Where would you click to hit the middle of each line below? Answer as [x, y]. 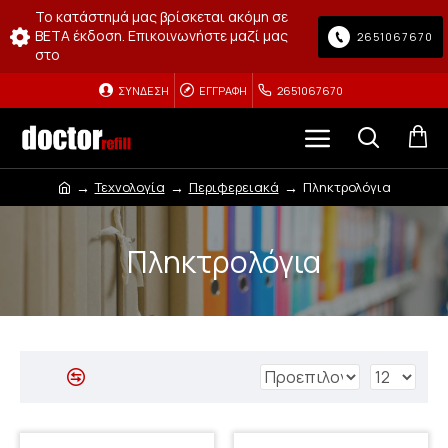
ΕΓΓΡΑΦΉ [222, 90]
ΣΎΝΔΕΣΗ [143, 90]
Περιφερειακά [233, 187]
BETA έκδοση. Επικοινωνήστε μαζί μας [161, 35]
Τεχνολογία [129, 187]
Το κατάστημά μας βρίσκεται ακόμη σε [161, 16]
